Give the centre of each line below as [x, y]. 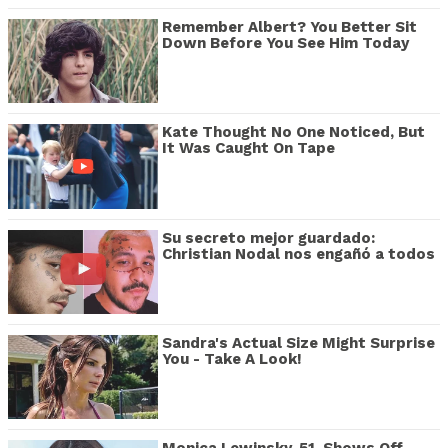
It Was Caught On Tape [248, 148]
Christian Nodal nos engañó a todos [298, 253]
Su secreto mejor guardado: [268, 237]
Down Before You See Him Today [285, 42]
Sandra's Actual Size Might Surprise [298, 342]
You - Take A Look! [232, 358]
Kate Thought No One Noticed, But [293, 132]
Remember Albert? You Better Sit [289, 26]
